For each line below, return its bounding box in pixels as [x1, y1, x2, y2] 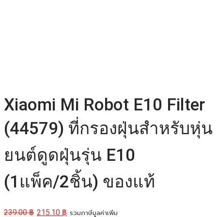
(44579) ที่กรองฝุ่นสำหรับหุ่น [4, 119, 213, 139]
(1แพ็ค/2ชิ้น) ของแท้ [4, 172, 155, 192]
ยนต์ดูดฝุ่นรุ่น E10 [4, 145, 135, 166]
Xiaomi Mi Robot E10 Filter [4, 95, 205, 115]
